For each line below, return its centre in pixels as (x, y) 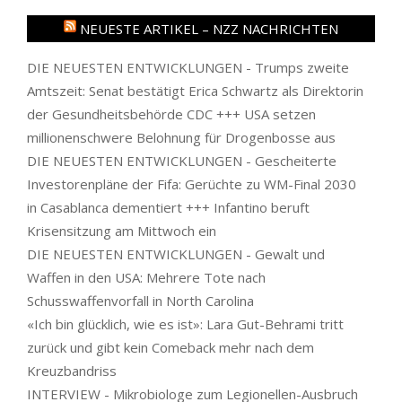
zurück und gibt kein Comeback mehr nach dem (170, 347)
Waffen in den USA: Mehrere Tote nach (146, 277)
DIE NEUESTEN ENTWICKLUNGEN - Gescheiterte (182, 160)
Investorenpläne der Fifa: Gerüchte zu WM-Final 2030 (192, 184)
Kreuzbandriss (72, 370)
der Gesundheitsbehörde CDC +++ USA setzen (171, 114)
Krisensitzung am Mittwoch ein (122, 230)
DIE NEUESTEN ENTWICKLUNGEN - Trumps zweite (188, 67)
